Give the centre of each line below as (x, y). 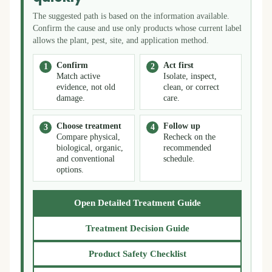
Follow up (182, 126)
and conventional (86, 159)
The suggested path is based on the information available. (131, 16)
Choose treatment (89, 126)
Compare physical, (88, 137)
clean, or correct (191, 87)
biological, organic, (90, 148)
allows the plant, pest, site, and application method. (121, 40)
